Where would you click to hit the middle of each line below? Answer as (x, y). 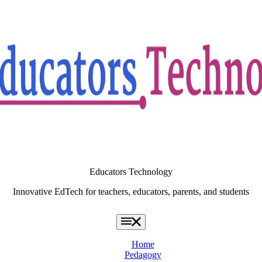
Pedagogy (143, 254)
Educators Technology (131, 172)
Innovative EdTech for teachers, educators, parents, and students (131, 192)
